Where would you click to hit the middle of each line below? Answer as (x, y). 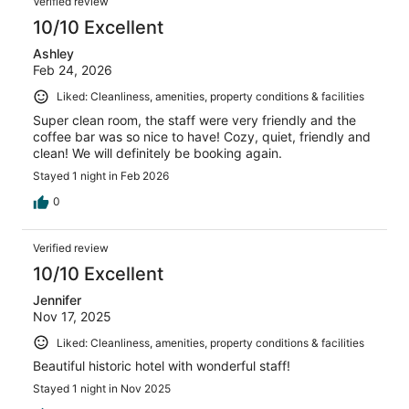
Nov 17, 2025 (72, 316)
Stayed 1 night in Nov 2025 (102, 389)
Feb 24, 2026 (73, 70)
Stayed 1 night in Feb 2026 (101, 175)
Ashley (53, 54)
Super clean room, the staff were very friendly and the (194, 120)
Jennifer (57, 299)
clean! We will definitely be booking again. (157, 152)
